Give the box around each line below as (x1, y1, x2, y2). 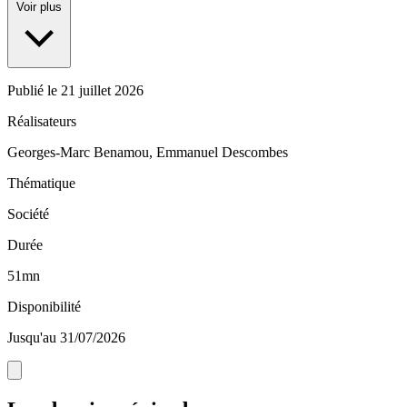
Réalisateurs (7, 114, 76, 130)
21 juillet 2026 (61, 83, 144, 99)
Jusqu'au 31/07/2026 (7, 330, 125, 346)
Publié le (7, 83, 61, 99)
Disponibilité (7, 299, 81, 315)
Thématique (7, 175, 75, 192)
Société (7, 206, 49, 223)
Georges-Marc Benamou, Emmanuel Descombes (7, 144, 288, 161)
